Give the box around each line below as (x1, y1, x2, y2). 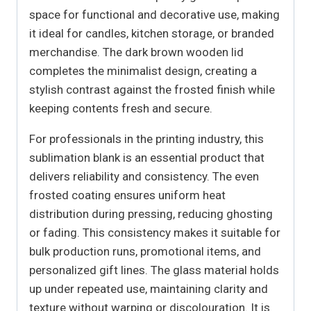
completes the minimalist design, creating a (29, 64, 257, 78)
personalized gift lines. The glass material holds (29, 263, 279, 278)
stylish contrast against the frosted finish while (29, 83, 275, 97)
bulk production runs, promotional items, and (29, 244, 261, 259)
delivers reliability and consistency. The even (29, 169, 259, 184)
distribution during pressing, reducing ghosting (29, 207, 273, 221)
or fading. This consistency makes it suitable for (29, 226, 280, 240)
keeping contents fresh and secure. (29, 101, 212, 116)
